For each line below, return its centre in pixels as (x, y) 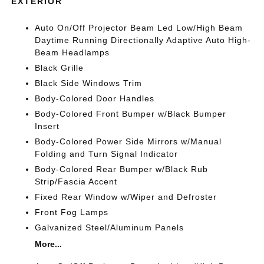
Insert (47, 126)
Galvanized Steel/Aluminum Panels (110, 227)
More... (49, 244)
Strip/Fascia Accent (76, 181)
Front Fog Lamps (72, 212)
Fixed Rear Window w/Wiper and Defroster (126, 197)
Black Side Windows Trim (89, 83)
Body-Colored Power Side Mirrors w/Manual (128, 141)
